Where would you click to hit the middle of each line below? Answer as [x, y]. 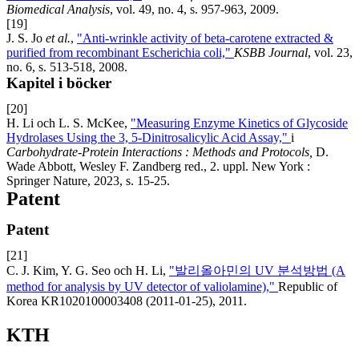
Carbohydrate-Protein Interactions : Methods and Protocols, [161, 152]
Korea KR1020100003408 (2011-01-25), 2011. [127, 301]
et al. [58, 38]
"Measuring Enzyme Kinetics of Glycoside [239, 123]
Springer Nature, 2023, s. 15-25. [88, 181]
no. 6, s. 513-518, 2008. [67, 67]
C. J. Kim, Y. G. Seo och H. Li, [88, 271]
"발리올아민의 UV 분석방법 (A [257, 271]
